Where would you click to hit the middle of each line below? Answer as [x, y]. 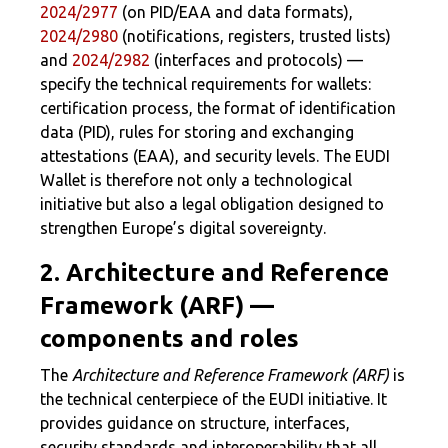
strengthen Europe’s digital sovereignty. [183, 228]
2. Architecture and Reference [214, 272]
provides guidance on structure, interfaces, [195, 423]
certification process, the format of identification [218, 108]
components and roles [169, 338]
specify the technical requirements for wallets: [205, 84]
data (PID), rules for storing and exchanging [197, 132]
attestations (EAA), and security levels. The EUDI [215, 156]
